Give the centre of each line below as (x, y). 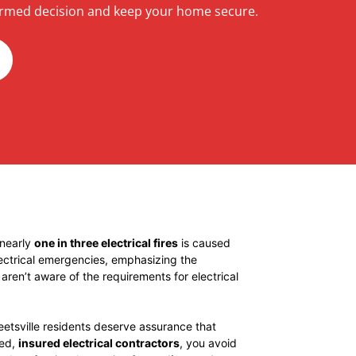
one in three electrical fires (106, 243)
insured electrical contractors (99, 343)
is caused (204, 243)
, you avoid (208, 343)
